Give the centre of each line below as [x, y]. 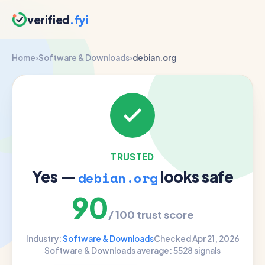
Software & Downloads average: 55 [114, 251]
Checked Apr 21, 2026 [196, 239]
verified [49, 19]
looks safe [195, 177]
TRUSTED [132, 156]
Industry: [44, 239]
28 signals [202, 251]
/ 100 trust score [151, 214]
